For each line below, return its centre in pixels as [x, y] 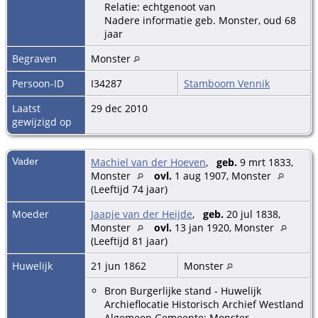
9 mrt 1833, [265, 162]
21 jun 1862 [120, 265]
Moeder [31, 214]
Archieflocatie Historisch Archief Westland [204, 304]
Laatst [26, 108]
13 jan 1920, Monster [224, 227]
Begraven [34, 58]
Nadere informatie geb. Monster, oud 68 [200, 20]
